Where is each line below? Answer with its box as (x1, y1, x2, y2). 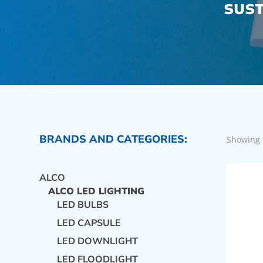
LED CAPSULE (57, 216, 122, 230)
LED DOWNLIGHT (57, 234, 139, 248)
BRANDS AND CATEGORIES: (39, 131, 188, 146)
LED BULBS (57, 198, 109, 211)
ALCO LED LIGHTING (48, 184, 145, 198)
